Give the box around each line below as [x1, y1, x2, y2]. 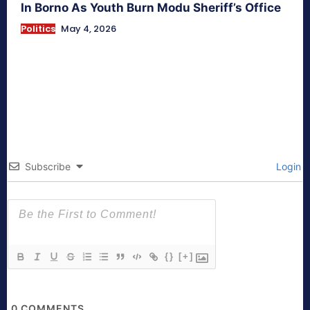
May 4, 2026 [61, 21, 116, 35]
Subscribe [25, 160, 71, 172]
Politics [21, 21, 55, 35]
